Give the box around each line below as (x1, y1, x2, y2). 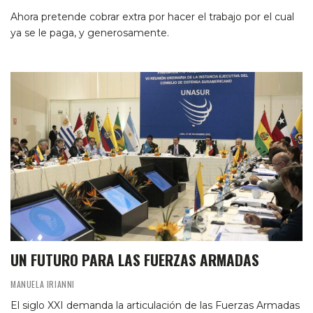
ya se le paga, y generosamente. (10, 26, 169, 39)
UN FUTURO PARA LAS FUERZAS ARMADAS (10, 249, 259, 271)
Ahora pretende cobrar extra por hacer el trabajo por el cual (10, 10, 294, 23)
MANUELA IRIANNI (10, 278, 75, 291)
